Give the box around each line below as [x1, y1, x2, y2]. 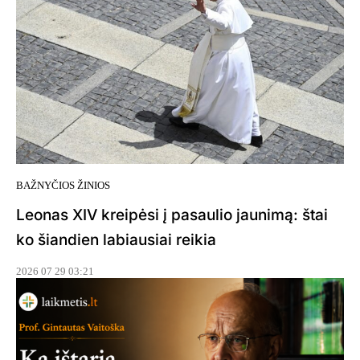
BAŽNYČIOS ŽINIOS [16, 179, 110, 192]
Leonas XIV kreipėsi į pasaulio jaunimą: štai [16, 206, 328, 225]
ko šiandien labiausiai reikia [16, 231, 216, 250]
